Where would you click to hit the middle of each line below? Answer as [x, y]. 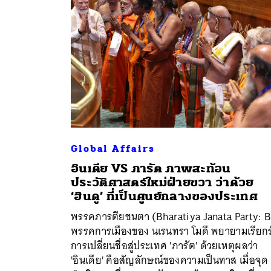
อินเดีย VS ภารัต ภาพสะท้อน [151, 168]
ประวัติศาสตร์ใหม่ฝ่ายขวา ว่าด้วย [162, 182]
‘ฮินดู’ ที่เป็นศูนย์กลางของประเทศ [164, 196]
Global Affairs [113, 149]
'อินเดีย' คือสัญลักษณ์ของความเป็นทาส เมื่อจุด [170, 260]
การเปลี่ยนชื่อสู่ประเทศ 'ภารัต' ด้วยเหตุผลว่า [165, 245]
